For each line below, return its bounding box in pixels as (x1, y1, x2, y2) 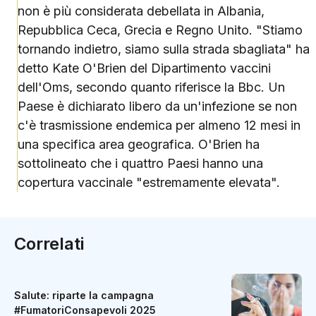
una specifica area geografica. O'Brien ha (18, 137, 260, 152)
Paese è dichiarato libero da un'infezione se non (18, 99, 297, 114)
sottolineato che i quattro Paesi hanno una (18, 156, 263, 171)
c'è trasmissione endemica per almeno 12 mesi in (18, 118, 300, 133)
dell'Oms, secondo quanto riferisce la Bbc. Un (18, 80, 285, 95)
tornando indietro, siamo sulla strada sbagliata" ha (18, 42, 310, 57)
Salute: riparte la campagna (14, 288, 154, 301)
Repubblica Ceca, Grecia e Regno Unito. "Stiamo (18, 23, 303, 38)
